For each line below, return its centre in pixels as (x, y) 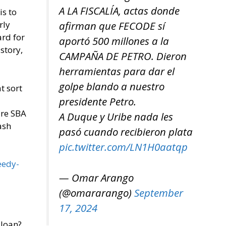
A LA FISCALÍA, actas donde (119, 11)
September (159, 192)
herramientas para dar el (117, 71)
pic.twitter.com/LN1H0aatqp (123, 147)
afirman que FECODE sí (112, 26)
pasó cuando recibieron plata (126, 132)
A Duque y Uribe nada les (116, 117)
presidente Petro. (98, 102)
